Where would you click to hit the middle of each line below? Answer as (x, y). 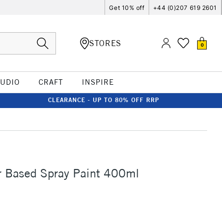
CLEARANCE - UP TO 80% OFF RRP (104, 100)
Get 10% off (127, 7)
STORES (105, 43)
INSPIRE (98, 82)
